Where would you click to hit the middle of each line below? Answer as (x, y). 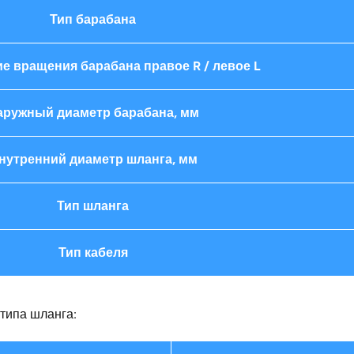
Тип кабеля (93, 252)
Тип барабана (93, 19)
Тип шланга (93, 206)
